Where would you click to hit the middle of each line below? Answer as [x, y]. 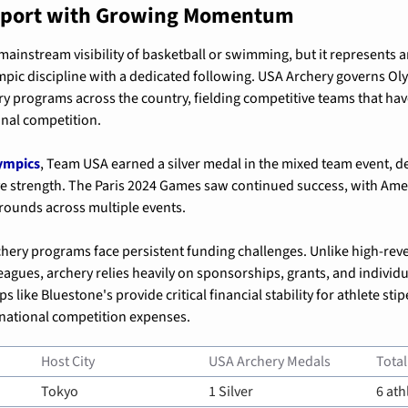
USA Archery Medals [270, 361]
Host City [68, 361]
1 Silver [231, 391]
